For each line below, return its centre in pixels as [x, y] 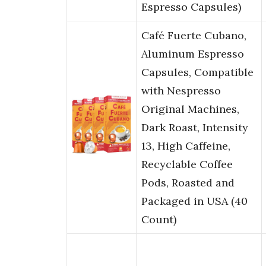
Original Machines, [190, 109]
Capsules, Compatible [197, 72]
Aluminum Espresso [193, 54]
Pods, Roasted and [188, 183]
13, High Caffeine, [186, 146]
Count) [159, 220]
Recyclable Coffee [187, 164]
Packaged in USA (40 [194, 201]
